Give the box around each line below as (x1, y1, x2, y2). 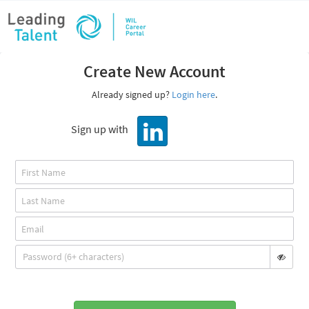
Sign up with (71, 122, 131, 137)
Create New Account (83, 61, 226, 82)
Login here (172, 88, 215, 101)
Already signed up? (92, 88, 170, 101)
